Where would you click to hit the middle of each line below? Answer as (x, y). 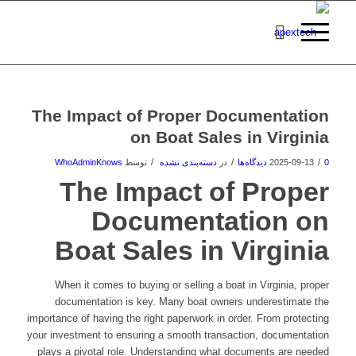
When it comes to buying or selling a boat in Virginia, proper (192, 285)
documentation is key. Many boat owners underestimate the (192, 302)
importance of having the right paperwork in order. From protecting (178, 318)
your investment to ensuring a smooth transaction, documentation (178, 335)
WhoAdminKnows (89, 162)
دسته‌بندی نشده (189, 162)
